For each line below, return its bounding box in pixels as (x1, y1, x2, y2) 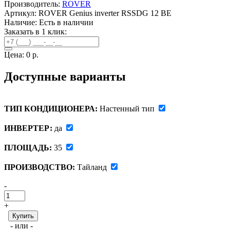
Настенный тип (100, 104, 157, 113)
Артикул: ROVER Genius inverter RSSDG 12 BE (4, 8, 171, 17)
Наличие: (4, 17, 39, 27)
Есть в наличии (39, 17, 93, 27)
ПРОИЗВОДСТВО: (4, 162, 75, 171)
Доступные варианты (4, 69, 126, 83)
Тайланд (77, 162, 109, 171)
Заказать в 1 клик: (4, 27, 67, 36)
